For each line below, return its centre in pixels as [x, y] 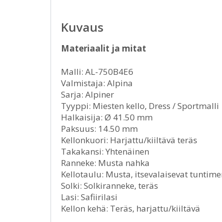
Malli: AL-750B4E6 [97, 72]
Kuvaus [82, 27]
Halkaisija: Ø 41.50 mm [107, 117]
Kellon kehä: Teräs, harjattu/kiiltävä [131, 209]
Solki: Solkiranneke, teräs [110, 186]
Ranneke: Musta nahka [105, 163]
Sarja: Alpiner [87, 95]
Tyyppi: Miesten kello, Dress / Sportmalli [140, 106]
